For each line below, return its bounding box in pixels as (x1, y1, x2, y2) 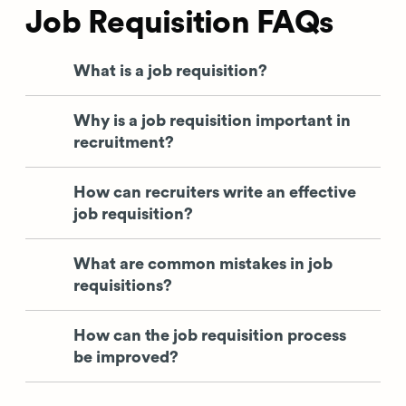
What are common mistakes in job (73, 255, 333, 272)
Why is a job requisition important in (73, 111, 351, 129)
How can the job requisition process (73, 326, 346, 343)
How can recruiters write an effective (73, 183, 356, 200)
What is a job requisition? (73, 62, 267, 79)
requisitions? (73, 276, 172, 294)
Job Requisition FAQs (25, 6, 333, 39)
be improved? (73, 348, 179, 365)
